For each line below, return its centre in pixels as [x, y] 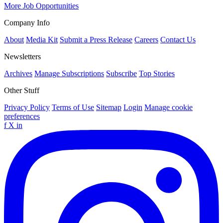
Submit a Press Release [96, 40]
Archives [18, 74]
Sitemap [109, 108]
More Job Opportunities [41, 6]
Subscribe [121, 74]
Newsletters [22, 57]
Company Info [27, 23]
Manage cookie [168, 108]
